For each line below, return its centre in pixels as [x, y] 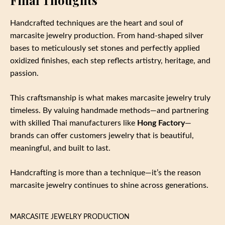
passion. [24, 73]
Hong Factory [161, 123]
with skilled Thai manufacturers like [74, 123]
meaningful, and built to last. [60, 148]
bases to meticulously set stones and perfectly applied [105, 48]
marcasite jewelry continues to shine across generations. [109, 185]
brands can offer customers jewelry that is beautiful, [102, 135]
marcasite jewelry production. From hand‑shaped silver [107, 35]
